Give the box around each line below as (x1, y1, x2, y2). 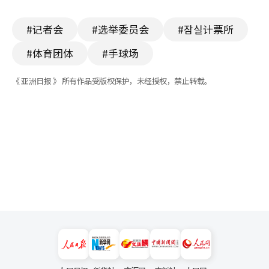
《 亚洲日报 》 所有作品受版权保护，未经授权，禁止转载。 (12, 74, 212, 86)
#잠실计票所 (178, 21, 234, 37)
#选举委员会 (92, 21, 149, 37)
